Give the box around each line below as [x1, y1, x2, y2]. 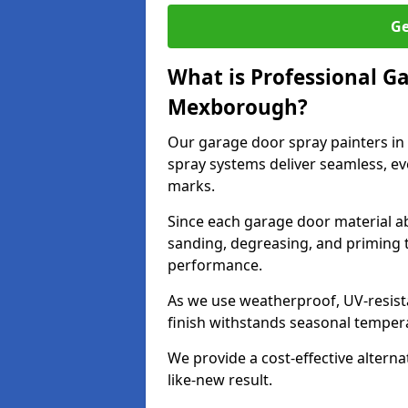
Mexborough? [168, 93, 308, 121]
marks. [168, 176, 215, 196]
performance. [168, 255, 262, 275]
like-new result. [168, 370, 272, 390]
